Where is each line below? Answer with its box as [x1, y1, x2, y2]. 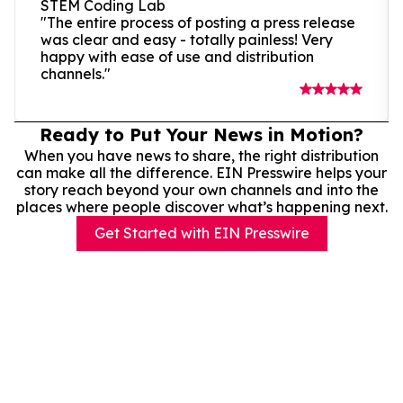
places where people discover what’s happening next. [15, 197, 388, 216]
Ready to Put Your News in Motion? [40, 122, 363, 146]
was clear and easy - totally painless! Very [40, 30, 333, 49]
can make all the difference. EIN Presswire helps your [16, 163, 387, 182]
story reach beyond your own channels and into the [24, 180, 379, 199]
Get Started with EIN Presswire [94, 223, 309, 242]
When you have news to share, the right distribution [24, 146, 379, 165]
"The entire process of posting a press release [40, 13, 355, 31]
